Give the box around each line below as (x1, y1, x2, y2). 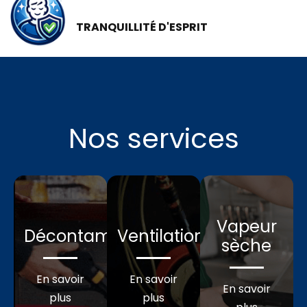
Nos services (68, 119, 239, 158)
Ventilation (117, 224, 206, 247)
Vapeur (216, 214, 277, 238)
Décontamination (24, 224, 169, 247)
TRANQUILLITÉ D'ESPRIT (76, 19, 208, 36)
